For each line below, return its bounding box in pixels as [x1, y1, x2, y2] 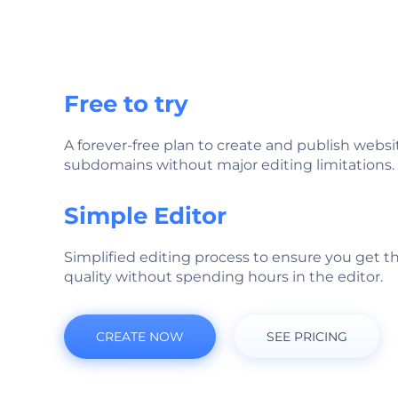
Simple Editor [64, 202, 227, 230]
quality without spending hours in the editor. [64, 268, 383, 285]
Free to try [64, 90, 188, 118]
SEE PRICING [267, 329, 347, 345]
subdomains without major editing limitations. [64, 156, 394, 173]
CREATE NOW [96, 329, 184, 345]
